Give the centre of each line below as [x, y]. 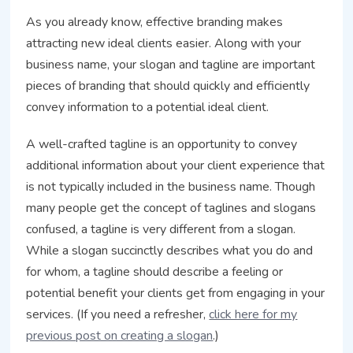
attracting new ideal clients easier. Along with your [164, 43]
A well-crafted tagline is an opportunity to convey [162, 144]
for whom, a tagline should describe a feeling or [155, 271]
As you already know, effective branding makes [155, 22]
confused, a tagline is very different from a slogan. [161, 229]
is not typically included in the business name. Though [171, 186]
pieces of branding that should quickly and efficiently [168, 85]
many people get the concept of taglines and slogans [171, 208]
